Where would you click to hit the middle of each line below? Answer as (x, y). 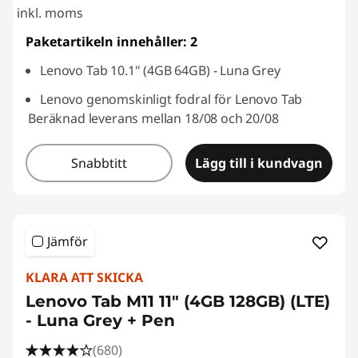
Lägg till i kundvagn (259, 163)
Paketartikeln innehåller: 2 (111, 42)
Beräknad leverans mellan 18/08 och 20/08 (153, 119)
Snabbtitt (99, 163)
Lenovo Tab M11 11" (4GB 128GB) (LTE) (178, 302)
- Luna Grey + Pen (100, 321)
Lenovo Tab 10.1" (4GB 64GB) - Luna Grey (160, 71)
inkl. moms (50, 13)
